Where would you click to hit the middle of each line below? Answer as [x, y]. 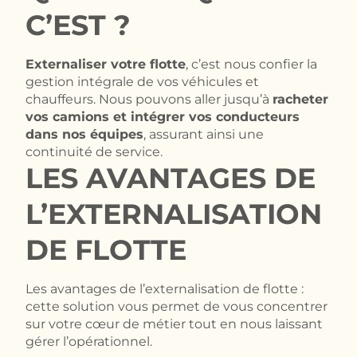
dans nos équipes [84, 135]
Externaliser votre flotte [106, 65]
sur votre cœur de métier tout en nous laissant [174, 324]
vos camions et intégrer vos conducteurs [163, 117]
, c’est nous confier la [251, 65]
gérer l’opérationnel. [89, 341]
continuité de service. [94, 152]
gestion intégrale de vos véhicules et [142, 82]
